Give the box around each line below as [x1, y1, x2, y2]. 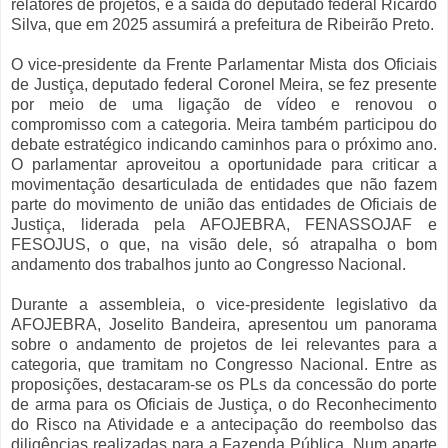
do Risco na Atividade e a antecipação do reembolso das [11, 416, 437, 434]
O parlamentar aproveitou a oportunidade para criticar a [11, 156, 437, 174]
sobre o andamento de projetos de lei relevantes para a [11, 336, 437, 354]
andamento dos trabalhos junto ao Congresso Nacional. [11, 256, 406, 274]
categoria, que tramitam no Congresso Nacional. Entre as [11, 356, 437, 374]
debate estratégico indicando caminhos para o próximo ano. [11, 136, 437, 154]
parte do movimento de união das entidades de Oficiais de [11, 196, 437, 214]
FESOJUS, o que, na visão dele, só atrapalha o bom [11, 236, 437, 254]
